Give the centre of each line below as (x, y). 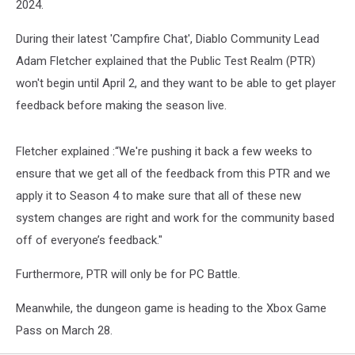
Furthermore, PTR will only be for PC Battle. (128, 274)
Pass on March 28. (64, 330)
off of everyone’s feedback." (89, 240)
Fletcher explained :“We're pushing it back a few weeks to (164, 151)
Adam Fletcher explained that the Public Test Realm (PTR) (166, 61)
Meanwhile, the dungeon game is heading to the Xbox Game (171, 308)
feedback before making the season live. (121, 105)
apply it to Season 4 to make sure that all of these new (158, 196)
